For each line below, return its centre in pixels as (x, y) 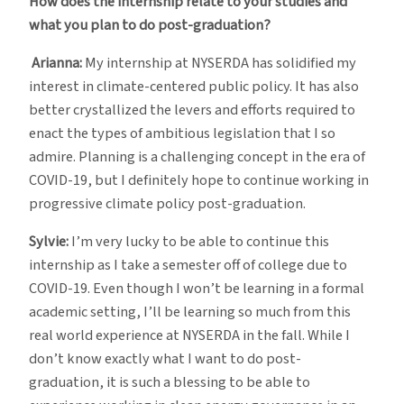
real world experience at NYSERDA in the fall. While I (189, 336)
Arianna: (57, 63)
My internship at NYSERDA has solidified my (219, 63)
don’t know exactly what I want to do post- (165, 359)
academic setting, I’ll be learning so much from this (190, 312)
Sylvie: (49, 242)
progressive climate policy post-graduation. (167, 203)
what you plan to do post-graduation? (150, 25)
